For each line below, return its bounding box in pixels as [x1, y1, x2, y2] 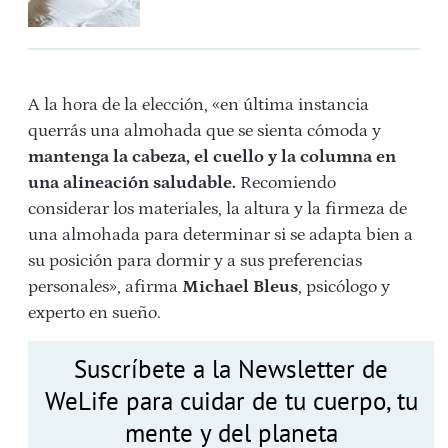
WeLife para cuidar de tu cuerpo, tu [44, 384, 418, 417]
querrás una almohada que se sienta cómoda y [28, 120, 381, 141]
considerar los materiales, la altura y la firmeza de [28, 198, 407, 219]
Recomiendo [240, 172, 336, 193]
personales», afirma [28, 276, 182, 297]
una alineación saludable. [28, 172, 240, 193]
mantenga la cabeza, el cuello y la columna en [28, 146, 396, 167]
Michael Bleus [182, 276, 298, 297]
